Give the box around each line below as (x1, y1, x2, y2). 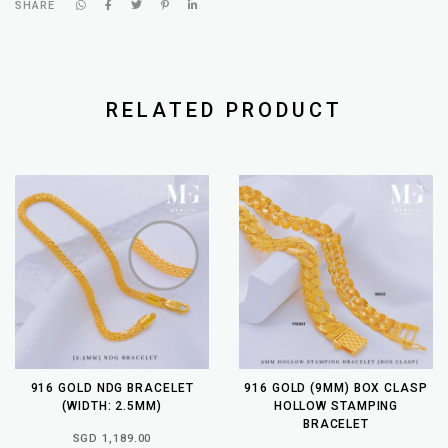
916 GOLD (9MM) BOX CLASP (244, 380, 428, 395)
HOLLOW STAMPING (273, 398, 399, 413)
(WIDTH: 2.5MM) (62, 398, 162, 413)
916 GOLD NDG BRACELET (30, 380, 194, 395)
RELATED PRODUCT (105, 97, 343, 122)
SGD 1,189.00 (72, 431, 152, 445)
